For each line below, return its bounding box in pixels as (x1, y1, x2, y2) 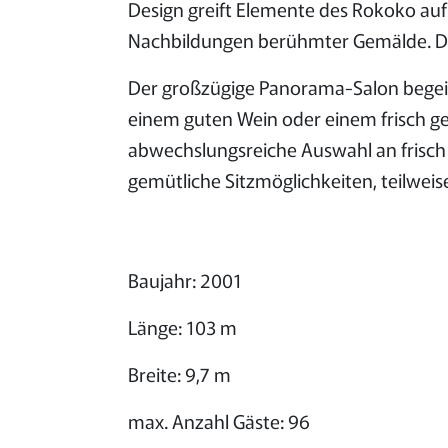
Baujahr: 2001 (128, 266, 242, 293)
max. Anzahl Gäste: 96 (128, 407, 310, 434)
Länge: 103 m (128, 313, 237, 340)
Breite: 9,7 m (128, 360, 231, 387)
